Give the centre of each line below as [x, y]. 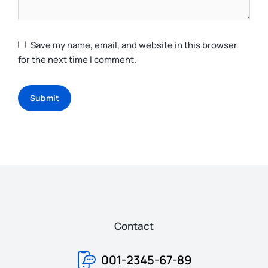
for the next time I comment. [77, 59]
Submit [45, 98]
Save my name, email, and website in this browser [134, 45]
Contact [134, 226]
